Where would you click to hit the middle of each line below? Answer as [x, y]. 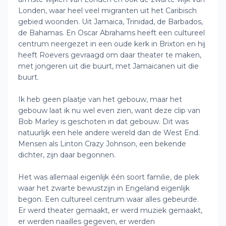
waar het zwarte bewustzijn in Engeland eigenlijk [104, 188]
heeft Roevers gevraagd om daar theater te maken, [110, 55]
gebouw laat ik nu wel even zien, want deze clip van [109, 110]
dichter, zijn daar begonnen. [67, 155]
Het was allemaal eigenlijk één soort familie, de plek [109, 177]
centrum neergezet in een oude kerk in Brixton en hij [112, 44]
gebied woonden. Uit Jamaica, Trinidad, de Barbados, [110, 22]
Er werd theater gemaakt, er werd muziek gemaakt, [110, 210]
